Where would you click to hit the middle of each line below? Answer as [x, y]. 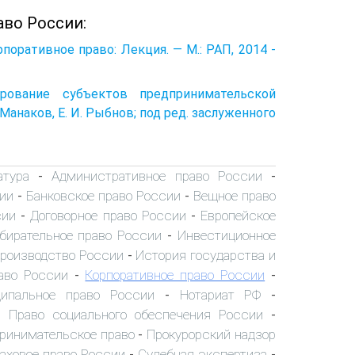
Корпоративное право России [175, 275]
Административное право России [157, 176]
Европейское [239, 215]
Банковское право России [103, 195]
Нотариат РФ [220, 294]
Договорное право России [108, 215]
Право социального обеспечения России [136, 314]
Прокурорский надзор [212, 334]
